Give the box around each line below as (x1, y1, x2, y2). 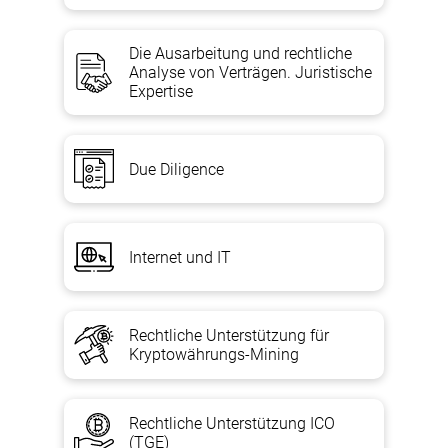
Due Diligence (129, 159, 224, 179)
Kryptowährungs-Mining (129, 345, 299, 364)
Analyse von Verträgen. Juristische (129, 63, 372, 82)
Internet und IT (129, 247, 231, 267)
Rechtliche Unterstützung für (129, 326, 329, 345)
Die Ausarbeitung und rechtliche (129, 44, 352, 63)
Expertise (129, 82, 193, 101)
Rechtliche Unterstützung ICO (129, 414, 335, 433)
